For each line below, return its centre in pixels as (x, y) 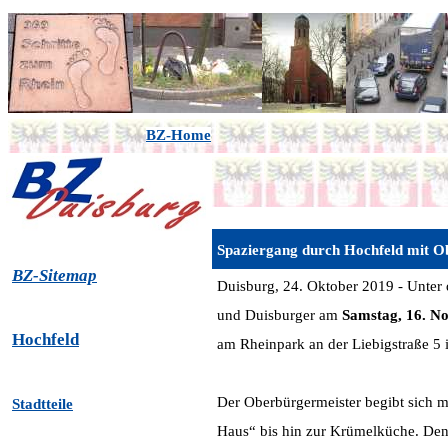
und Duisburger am (279, 315)
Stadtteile (42, 404)
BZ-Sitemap (54, 275)
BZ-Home (178, 135)
